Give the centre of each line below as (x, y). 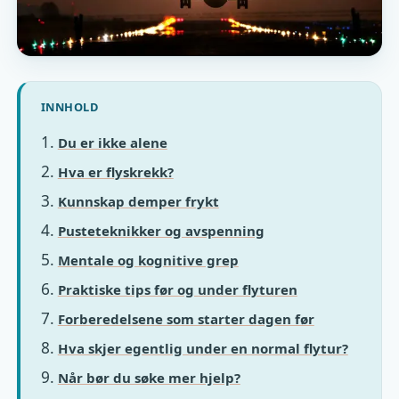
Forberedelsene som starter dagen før (186, 318)
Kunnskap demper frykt (138, 201)
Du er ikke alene (112, 142)
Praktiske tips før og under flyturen (177, 289)
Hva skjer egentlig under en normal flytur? (203, 348)
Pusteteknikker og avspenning (161, 230)
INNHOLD (69, 106)
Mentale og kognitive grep (148, 260)
